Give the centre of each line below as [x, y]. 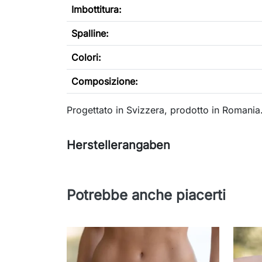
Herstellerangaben [118, 145]
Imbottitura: [96, 10]
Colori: [86, 58]
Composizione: [105, 82]
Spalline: [90, 34]
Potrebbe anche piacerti [146, 195]
